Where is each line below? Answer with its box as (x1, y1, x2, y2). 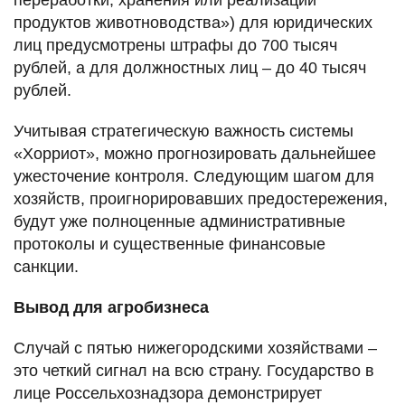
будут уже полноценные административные (14, 212, 345, 231)
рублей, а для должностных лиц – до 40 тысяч (14, 58, 366, 77)
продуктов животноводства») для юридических (14, 13, 372, 32)
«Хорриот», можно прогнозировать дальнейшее (14, 144, 376, 163)
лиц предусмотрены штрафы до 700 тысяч (14, 35, 337, 54)
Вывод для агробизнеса (14, 297, 209, 316)
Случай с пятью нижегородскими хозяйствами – (14, 338, 377, 357)
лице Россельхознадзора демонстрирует (14, 383, 322, 402)
